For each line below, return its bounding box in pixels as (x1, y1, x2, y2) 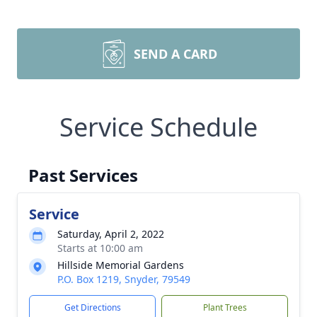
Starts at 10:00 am (57, 241, 143, 255)
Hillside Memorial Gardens (57, 258, 184, 272)
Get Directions (64, 301, 121, 313)
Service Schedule (59, 110, 258, 144)
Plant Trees (202, 301, 247, 313)
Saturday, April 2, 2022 (57, 227, 164, 241)
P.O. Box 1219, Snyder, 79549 (57, 272, 190, 286)
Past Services (28, 163, 138, 187)
